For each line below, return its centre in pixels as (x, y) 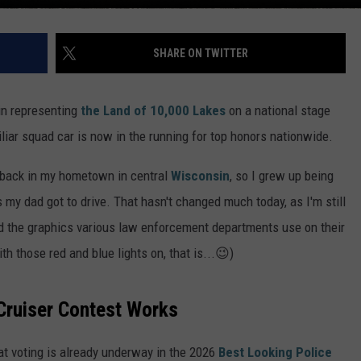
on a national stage (278, 110)
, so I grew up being (282, 175)
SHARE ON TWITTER (201, 53)
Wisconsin (200, 175)
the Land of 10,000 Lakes (153, 110)
